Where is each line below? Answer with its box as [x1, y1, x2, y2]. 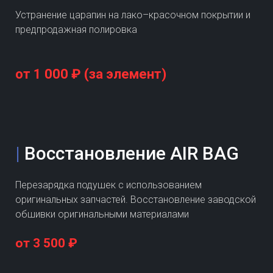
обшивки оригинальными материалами [15, 208, 189, 220]
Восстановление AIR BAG [24, 142, 239, 164]
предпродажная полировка [15, 23, 137, 35]
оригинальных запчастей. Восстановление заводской [15, 193, 256, 205]
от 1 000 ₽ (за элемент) [15, 66, 166, 82]
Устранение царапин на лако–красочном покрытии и [15, 9, 250, 21]
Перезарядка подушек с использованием [15, 179, 202, 191]
